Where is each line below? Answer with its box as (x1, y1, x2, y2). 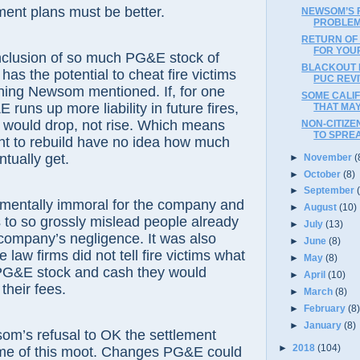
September (304, 185, 358, 196)
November (304, 151, 355, 162)
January (304, 319, 345, 330)
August (304, 202, 340, 213)
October (304, 168, 344, 179)
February (304, 302, 349, 313)
